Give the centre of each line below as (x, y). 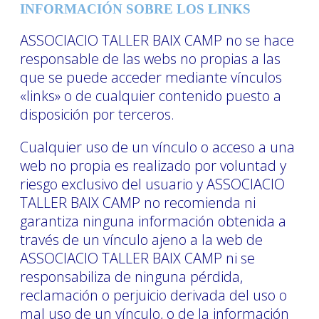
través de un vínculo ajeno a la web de (141, 239)
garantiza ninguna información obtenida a (153, 221)
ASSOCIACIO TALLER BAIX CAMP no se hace (157, 40)
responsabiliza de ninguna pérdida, (131, 276)
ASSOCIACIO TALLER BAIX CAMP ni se (137, 258)
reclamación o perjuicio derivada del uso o (153, 295)
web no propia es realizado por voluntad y (153, 165)
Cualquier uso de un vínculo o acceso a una (157, 147)
